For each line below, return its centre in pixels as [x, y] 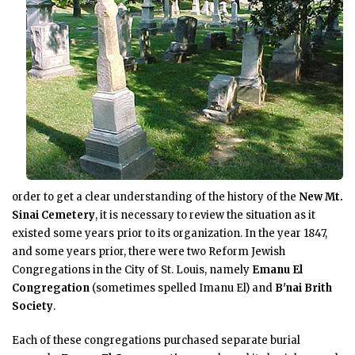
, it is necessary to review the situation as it [205, 215]
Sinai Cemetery [53, 215]
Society [32, 306]
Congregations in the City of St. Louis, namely [132, 269]
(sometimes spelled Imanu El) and [182, 288]
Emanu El [277, 269]
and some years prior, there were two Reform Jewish [149, 251]
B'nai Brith [303, 288]
